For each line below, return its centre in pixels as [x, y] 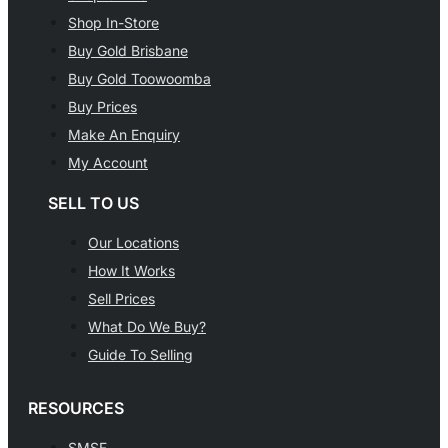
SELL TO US [93, 202]
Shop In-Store [113, 23]
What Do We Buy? [147, 326]
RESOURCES [76, 407]
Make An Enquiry [124, 135]
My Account [108, 163]
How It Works [131, 270]
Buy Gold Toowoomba [139, 79]
